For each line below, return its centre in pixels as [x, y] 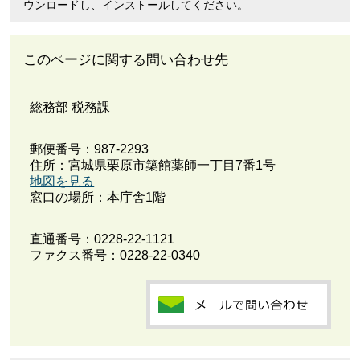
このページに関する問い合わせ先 [126, 60]
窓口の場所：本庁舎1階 [98, 198]
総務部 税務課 [70, 108]
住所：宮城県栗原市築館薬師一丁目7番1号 [153, 166]
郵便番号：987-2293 [90, 149]
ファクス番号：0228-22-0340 [115, 256]
